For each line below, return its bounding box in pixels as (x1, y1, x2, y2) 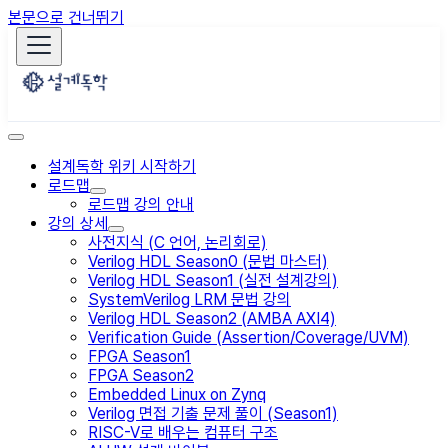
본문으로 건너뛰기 (8, 8, 124, 27)
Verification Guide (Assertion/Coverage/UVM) (88, 328, 409, 347)
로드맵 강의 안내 (88, 195, 194, 214)
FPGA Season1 (88, 347, 191, 366)
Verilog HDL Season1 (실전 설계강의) (88, 271, 338, 290)
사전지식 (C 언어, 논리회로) (88, 233, 267, 252)
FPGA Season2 (88, 366, 194, 385)
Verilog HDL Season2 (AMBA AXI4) (88, 309, 336, 328)
